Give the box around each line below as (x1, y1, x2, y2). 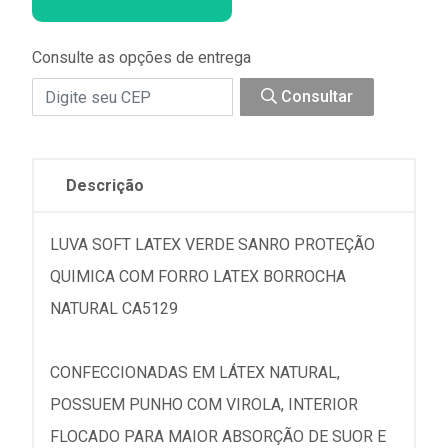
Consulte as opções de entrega (32, 48, 251, 67)
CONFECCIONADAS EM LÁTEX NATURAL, (50, 363, 340, 382)
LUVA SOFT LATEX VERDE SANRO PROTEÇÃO (50, 235, 375, 254)
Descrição (66, 176, 144, 195)
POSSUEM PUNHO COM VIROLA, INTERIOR (50, 395, 358, 414)
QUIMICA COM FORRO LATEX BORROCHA (50, 267, 346, 286)
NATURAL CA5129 (50, 299, 178, 318)
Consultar (277, 87, 353, 106)
